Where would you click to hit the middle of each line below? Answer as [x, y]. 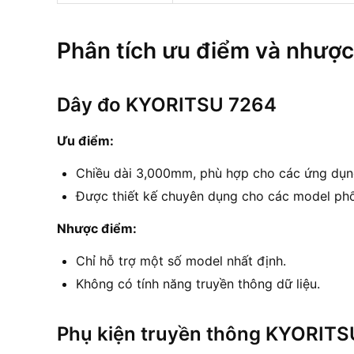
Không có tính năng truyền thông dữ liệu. [198, 283]
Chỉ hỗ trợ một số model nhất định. [181, 260]
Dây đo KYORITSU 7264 [167, 104]
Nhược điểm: [97, 228]
